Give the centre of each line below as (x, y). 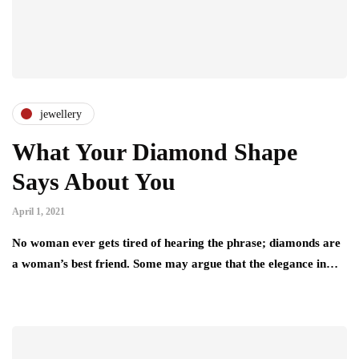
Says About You (94, 182)
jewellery (61, 114)
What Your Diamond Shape (155, 152)
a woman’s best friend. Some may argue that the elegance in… (175, 264)
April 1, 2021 (38, 212)
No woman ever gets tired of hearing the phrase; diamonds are (176, 243)
